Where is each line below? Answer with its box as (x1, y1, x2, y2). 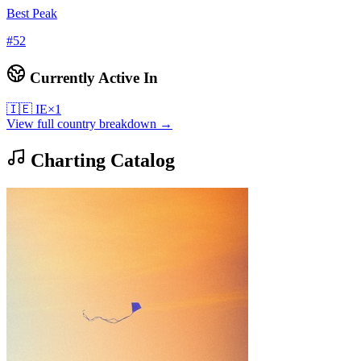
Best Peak (6, 6, 57, 21)
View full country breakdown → (6, 116, 172, 131)
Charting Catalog (26, 149, 175, 171)
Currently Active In (26, 69, 158, 87)
